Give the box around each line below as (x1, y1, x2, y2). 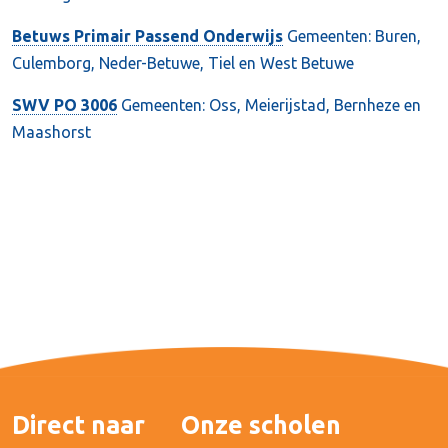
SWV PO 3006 (12, 96, 117, 114)
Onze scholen (181, 411, 341, 439)
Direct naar (12, 411, 145, 439)
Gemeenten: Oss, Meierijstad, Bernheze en (117, 96, 421, 114)
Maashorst (12, 123, 91, 141)
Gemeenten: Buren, (283, 27, 421, 45)
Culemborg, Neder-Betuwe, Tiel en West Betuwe (12, 54, 354, 72)
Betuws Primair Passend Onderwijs (12, 27, 283, 45)
